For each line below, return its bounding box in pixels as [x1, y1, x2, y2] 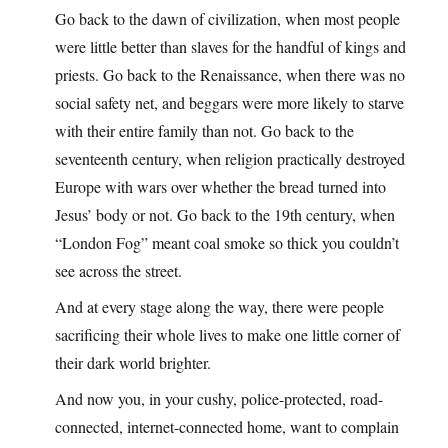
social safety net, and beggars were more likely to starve [55, 92, 404, 114]
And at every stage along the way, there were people [55, 296, 384, 318]
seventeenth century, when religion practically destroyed [55, 148, 405, 170]
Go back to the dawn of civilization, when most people [55, 8, 400, 30]
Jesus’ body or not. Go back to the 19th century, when [55, 204, 395, 226]
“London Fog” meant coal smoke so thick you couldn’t [55, 232, 399, 254]
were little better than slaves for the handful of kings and [55, 36, 406, 58]
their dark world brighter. [55, 352, 211, 374]
